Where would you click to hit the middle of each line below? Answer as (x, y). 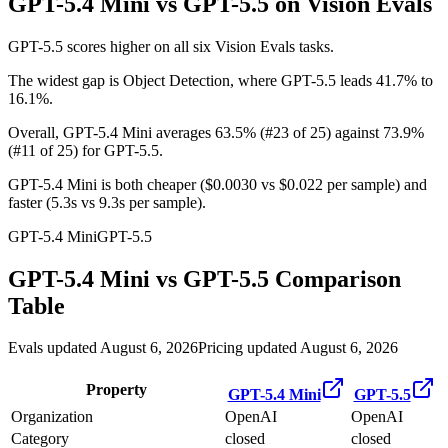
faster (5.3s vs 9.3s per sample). (107, 202)
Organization (52, 417)
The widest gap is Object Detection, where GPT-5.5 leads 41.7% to (220, 80)
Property (116, 390)
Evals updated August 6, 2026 (103, 348)
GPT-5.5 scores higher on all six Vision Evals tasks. (171, 46)
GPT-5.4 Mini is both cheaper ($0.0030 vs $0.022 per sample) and (217, 184)
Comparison (335, 278)
